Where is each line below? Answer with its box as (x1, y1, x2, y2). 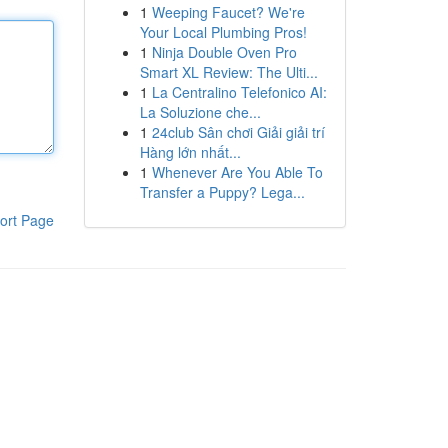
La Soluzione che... (139, 102, 261, 122)
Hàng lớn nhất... (139, 142, 241, 162)
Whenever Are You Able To (151, 162, 323, 182)
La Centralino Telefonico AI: (151, 82, 327, 102)
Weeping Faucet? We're (151, 2, 305, 22)
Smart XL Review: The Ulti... (139, 62, 318, 82)
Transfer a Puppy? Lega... (139, 182, 305, 202)
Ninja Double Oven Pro (151, 42, 297, 62)
